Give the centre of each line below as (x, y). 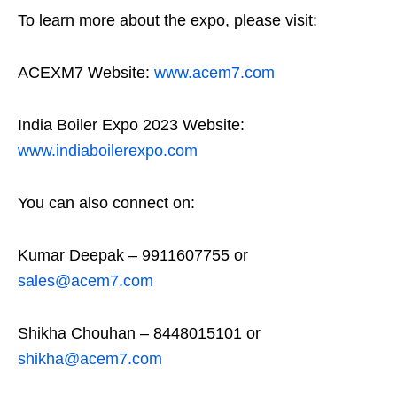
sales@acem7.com (86, 281)
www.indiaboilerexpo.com (108, 151)
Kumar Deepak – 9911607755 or (133, 255)
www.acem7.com (214, 73)
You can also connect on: (106, 203)
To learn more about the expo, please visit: (167, 20)
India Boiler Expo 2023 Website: (131, 125)
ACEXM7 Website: (86, 73)
